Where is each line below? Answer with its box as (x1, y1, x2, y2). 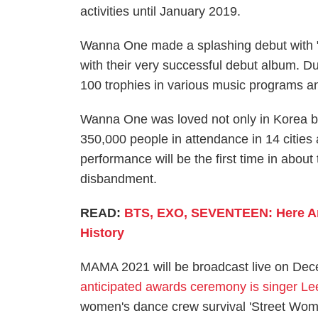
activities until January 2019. (80, 4, 241, 18)
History (80, 226, 125, 240)
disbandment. (80, 172, 158, 186)
